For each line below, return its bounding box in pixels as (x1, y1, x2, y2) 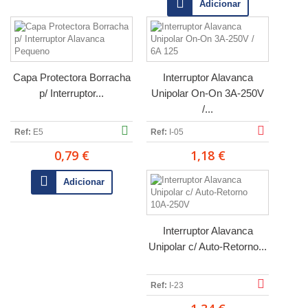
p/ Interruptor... (39, 87, 104, 99)
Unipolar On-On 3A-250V (151, 87, 264, 99)
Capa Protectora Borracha (12, 71, 131, 83)
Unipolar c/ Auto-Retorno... (148, 241, 267, 252)
